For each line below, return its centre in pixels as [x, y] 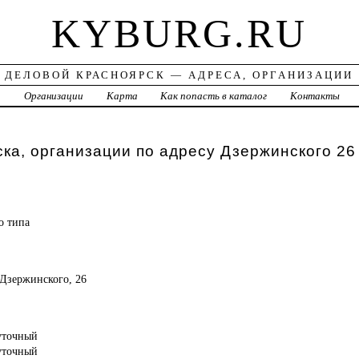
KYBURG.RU [179, 34]
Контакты [315, 96]
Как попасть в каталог [214, 96]
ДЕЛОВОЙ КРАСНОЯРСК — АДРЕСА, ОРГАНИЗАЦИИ [179, 75]
